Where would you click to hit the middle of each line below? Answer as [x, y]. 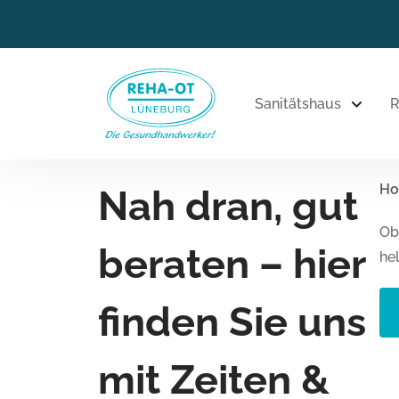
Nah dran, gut [228, 207]
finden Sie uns [232, 322]
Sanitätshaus [298, 103]
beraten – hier [232, 265]
